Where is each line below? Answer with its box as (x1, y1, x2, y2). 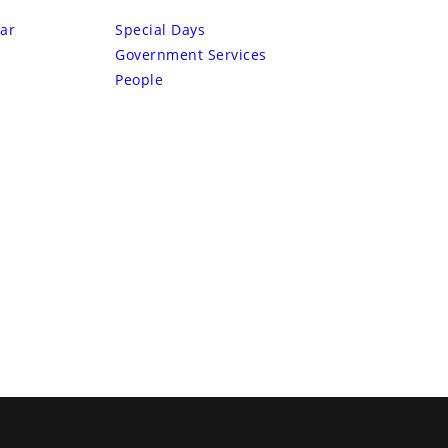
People (115, 70, 163, 90)
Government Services (115, 45, 267, 65)
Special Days (115, 20, 205, 40)
